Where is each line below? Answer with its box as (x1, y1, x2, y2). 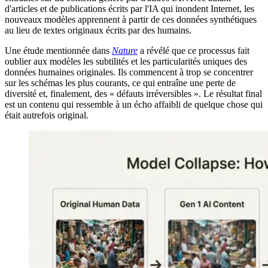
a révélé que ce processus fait (138, 45, 249, 56)
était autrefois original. (5, 110, 89, 121)
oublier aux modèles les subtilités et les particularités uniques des (5, 56, 247, 67)
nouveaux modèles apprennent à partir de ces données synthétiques (5, 14, 257, 25)
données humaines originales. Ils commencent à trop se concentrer (5, 67, 253, 78)
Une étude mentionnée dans (5, 45, 112, 56)
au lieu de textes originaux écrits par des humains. (5, 25, 191, 36)
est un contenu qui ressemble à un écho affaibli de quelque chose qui (5, 99, 263, 110)
